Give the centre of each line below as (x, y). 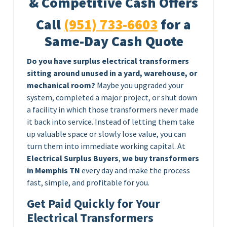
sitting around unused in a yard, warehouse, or (112, 73)
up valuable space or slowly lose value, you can (106, 134)
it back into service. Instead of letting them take (111, 121)
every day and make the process (135, 170)
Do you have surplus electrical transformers (108, 61)
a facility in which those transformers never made (113, 109)
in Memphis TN (53, 170)
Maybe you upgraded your (139, 85)
